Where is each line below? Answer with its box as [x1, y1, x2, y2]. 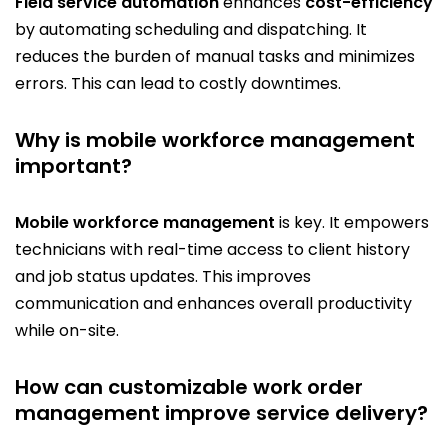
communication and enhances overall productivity [15, 291, 412, 315]
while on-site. [15, 318, 119, 342]
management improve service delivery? [15, 398, 428, 427]
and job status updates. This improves [15, 264, 311, 288]
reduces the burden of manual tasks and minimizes [15, 44, 415, 68]
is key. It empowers [275, 210, 429, 234]
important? [15, 151, 132, 180]
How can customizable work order [15, 372, 363, 401]
